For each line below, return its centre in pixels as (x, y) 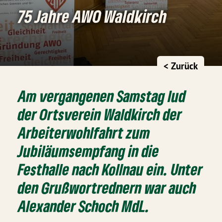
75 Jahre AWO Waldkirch (92, 16)
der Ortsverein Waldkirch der (100, 114)
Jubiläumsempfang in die (89, 151)
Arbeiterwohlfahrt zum (84, 132)
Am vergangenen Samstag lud (102, 96)
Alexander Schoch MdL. (84, 206)
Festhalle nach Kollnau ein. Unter (111, 169)
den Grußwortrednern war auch (107, 187)
